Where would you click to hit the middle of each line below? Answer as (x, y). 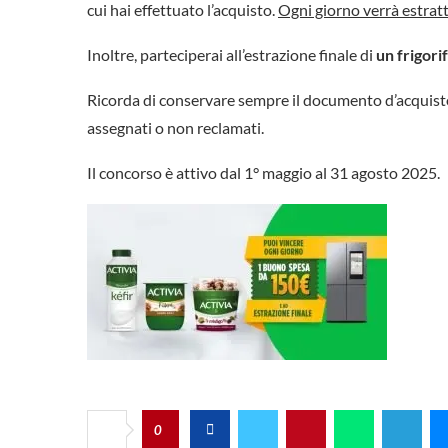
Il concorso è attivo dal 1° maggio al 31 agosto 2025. (263, 172)
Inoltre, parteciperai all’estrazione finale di (231, 54)
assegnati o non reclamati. (175, 127)
